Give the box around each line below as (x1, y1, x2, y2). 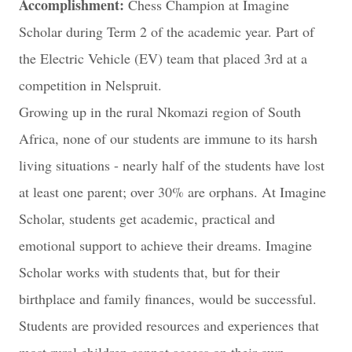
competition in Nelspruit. (19, 75, 162, 94)
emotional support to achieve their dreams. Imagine (19, 236, 312, 255)
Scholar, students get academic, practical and (19, 209, 275, 228)
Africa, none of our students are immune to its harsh (19, 129, 317, 148)
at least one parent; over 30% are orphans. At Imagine (19, 182, 326, 201)
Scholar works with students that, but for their (19, 262, 280, 281)
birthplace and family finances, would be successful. (19, 289, 317, 308)
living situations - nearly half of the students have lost (19, 156, 324, 174)
